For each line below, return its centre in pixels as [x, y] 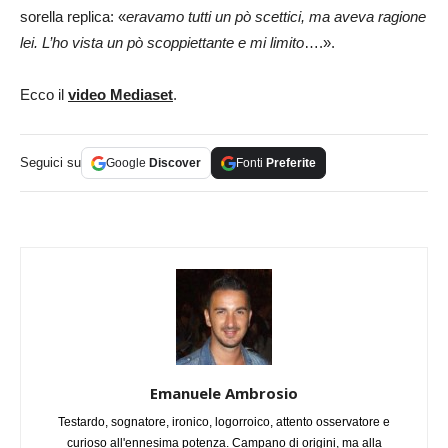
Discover [175, 163]
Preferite [291, 163]
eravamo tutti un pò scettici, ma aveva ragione [276, 17]
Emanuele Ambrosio [224, 393]
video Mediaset [120, 95]
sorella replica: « [73, 17]
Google [127, 163]
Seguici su [50, 163]
